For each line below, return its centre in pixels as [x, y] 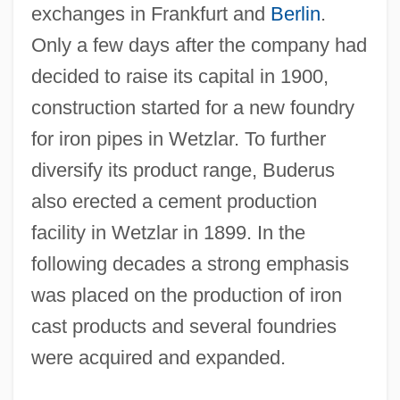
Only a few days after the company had [199, 45]
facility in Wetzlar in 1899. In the [168, 232]
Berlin [295, 13]
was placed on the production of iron [186, 295]
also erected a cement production [174, 201]
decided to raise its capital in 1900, [179, 76]
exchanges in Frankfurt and [150, 13]
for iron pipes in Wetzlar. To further [178, 138]
